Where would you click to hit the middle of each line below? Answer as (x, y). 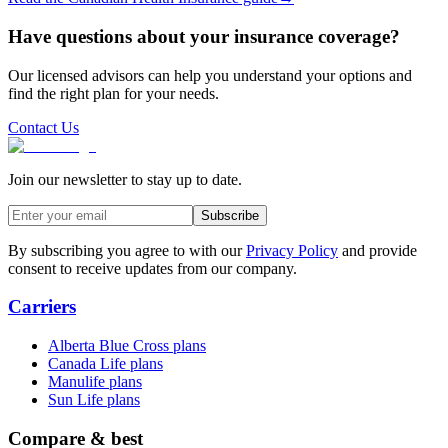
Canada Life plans (105, 363)
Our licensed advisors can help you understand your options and (210, 75)
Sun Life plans (94, 399)
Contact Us (43, 127)
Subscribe (230, 215)
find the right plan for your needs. (113, 93)
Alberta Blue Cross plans (127, 345)
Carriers (42, 307)
